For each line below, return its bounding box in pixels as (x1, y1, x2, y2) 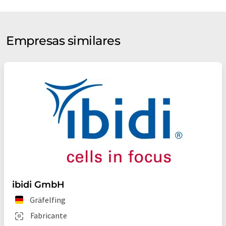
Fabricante (30, 210, 67, 221)
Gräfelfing (30, 195, 66, 205)
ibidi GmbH (12, 179, 65, 191)
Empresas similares (6, 33, 121, 48)
